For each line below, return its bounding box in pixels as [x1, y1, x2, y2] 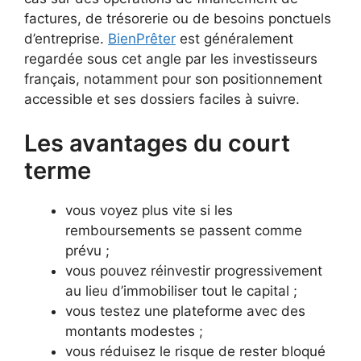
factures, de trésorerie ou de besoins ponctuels [24, 10, 331, 27]
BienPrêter [108, 30, 176, 47]
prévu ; [65, 243, 110, 259]
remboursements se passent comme [65, 222, 302, 239]
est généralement [176, 30, 293, 47]
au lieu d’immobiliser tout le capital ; [65, 283, 297, 300]
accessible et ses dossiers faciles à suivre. [24, 90, 300, 107]
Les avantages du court [24, 129, 290, 158]
